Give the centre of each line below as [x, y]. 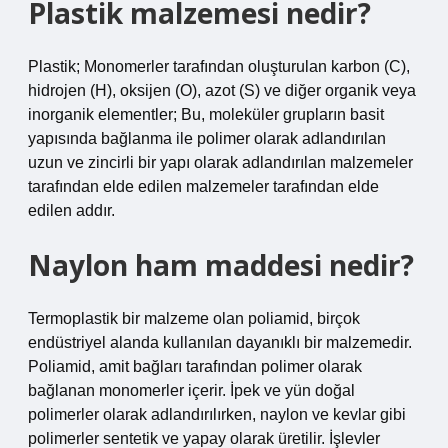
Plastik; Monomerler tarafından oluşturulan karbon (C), [219, 66]
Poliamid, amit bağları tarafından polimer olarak [195, 366]
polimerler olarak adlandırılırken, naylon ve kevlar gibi [217, 414]
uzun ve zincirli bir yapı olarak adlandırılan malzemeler [220, 162]
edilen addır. [71, 210]
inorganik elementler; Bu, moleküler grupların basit [206, 114]
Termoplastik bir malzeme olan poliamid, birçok [194, 318]
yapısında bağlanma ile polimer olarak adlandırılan [207, 138]
